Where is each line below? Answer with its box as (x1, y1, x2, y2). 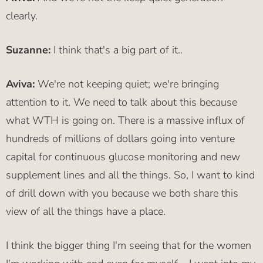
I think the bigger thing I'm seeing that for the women (6, 238, 251, 253)
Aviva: (6, 77, 35, 92)
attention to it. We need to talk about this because (6, 95, 237, 110)
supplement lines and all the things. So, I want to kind (6, 168, 255, 183)
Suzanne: (6, 43, 50, 58)
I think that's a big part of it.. (50, 43, 183, 58)
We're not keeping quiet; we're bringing (35, 77, 219, 92)
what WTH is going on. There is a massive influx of (6, 113, 245, 128)
